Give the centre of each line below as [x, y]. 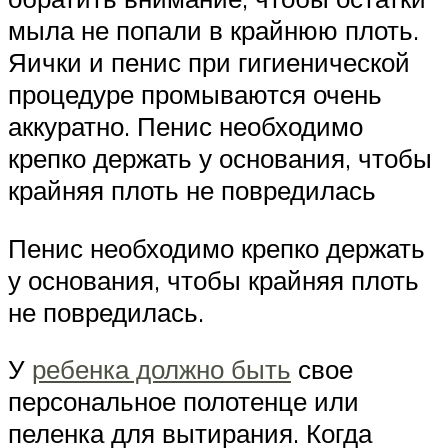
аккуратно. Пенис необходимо [185, 126]
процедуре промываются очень [195, 94]
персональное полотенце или [183, 401]
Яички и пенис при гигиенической [209, 62]
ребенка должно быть [161, 369]
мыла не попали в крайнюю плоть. [213, 30]
